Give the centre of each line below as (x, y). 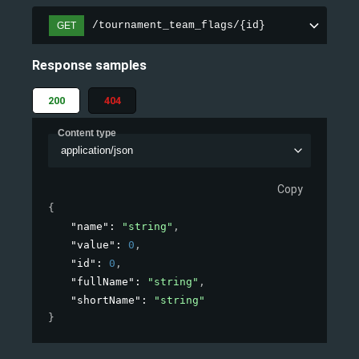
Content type (87, 133)
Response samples (89, 66)
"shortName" (106, 301)
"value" (93, 245)
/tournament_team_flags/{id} (179, 26)
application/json (97, 151)
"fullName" (103, 282)
